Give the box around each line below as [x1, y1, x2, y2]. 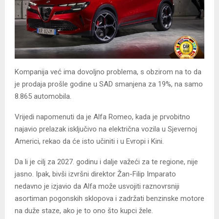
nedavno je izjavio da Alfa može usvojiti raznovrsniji [15, 181, 179, 191]
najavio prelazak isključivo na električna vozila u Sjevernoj [15, 124, 197, 133]
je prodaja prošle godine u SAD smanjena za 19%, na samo [15, 79, 203, 88]
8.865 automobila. [15, 91, 71, 101]
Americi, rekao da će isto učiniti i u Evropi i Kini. [15, 136, 164, 146]
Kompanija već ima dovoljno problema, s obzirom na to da [15, 67, 201, 76]
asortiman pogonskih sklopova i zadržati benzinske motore [15, 194, 204, 203]
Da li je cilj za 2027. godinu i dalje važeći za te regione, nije [15, 157, 198, 166]
